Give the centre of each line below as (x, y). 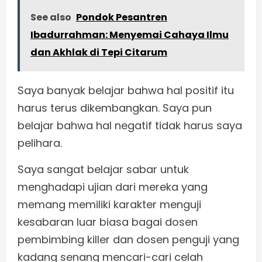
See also (51, 18)
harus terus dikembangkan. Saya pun (115, 108)
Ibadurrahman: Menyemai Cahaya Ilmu (130, 35)
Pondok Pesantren (122, 18)
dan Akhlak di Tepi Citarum (99, 53)
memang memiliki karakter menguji (109, 205)
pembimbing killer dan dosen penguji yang (128, 240)
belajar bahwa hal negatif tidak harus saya (130, 126)
